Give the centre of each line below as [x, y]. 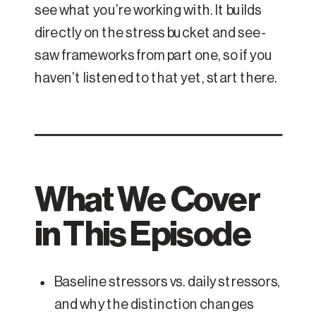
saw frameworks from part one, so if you [154, 56]
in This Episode [144, 234]
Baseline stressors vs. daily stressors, [168, 282]
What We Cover [147, 200]
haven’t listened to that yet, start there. [156, 79]
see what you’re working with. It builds [148, 11]
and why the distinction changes [154, 305]
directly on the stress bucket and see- [151, 34]
